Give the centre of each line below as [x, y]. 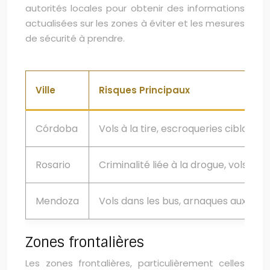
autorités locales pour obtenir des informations [135, 8]
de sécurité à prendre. [75, 38]
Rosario [53, 165]
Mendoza [57, 201]
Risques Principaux [144, 90]
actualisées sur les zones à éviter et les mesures [135, 23]
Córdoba [57, 129]
